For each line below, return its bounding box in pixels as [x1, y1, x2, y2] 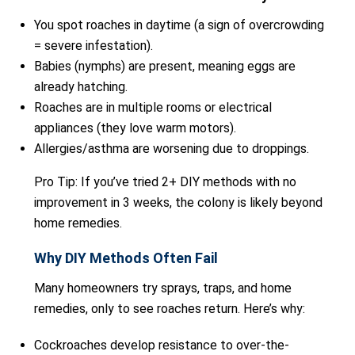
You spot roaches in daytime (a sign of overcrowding [34, 17, 324, 32]
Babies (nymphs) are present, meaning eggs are [34, 59, 296, 74]
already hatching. [34, 79, 128, 94]
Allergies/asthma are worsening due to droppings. [34, 141, 309, 156]
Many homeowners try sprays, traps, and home [34, 281, 292, 296]
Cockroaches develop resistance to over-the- [34, 338, 289, 353]
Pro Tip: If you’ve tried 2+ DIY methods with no [34, 174, 296, 189]
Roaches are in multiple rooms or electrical [34, 100, 272, 115]
